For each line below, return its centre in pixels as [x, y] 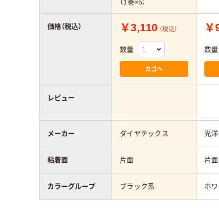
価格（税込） [65, 27]
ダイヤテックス [144, 134]
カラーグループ [71, 186]
